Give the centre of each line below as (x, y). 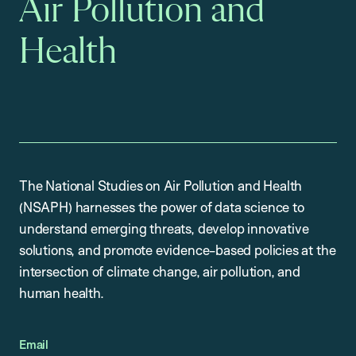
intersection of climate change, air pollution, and (160, 272)
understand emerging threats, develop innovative (164, 229)
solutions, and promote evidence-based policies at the (178, 250)
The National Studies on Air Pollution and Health (161, 186)
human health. (62, 293)
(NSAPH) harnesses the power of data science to (162, 207)
